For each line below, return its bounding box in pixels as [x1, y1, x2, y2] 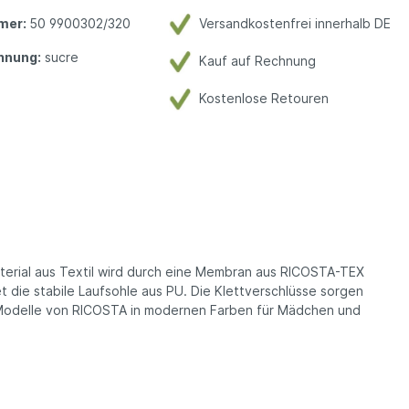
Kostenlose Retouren [191, 90, 329, 107]
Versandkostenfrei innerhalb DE [191, 16, 391, 32]
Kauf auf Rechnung [191, 53, 316, 69]
